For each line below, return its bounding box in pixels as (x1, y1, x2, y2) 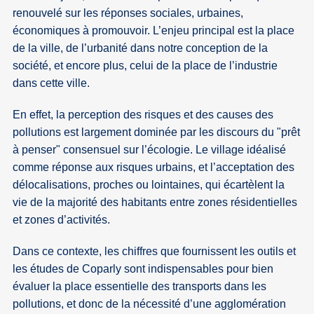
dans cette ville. (13, 77, 90, 90)
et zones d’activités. (13, 214, 111, 226)
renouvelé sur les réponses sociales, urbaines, (13, 7, 244, 20)
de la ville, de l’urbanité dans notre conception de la (13, 42, 268, 55)
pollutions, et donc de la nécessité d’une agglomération (13, 298, 287, 310)
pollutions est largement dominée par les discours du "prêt (13, 126, 301, 139)
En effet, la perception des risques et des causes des (13, 109, 274, 121)
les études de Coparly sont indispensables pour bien (13, 263, 274, 275)
